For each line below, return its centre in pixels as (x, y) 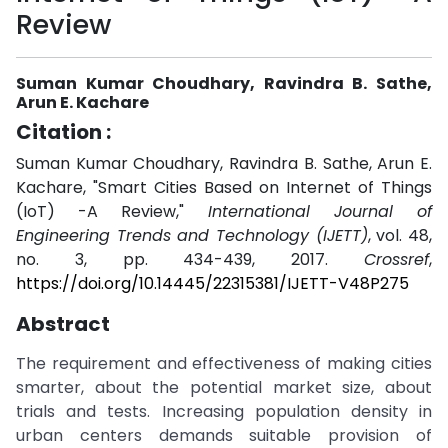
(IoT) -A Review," (112, 211)
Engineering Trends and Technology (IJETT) (192, 235)
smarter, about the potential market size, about (224, 387)
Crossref (396, 259)
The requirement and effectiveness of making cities (224, 363)
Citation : (63, 132)
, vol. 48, (400, 235)
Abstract (63, 324)
